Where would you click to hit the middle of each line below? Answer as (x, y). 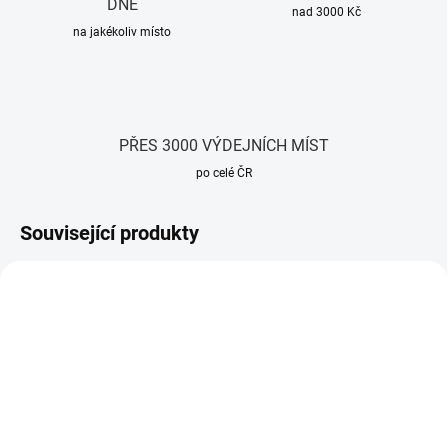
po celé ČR (224, 173)
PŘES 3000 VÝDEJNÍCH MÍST (224, 146)
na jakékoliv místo (122, 32)
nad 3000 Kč (326, 12)
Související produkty (109, 233)
